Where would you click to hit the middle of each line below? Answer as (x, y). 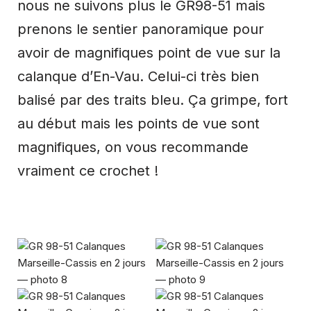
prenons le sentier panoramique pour (141, 29)
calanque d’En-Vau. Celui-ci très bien (138, 76)
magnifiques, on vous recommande (133, 147)
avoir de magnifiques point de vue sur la (149, 52)
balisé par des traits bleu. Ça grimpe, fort (153, 100)
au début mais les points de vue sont (138, 123)
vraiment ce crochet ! (88, 170)
